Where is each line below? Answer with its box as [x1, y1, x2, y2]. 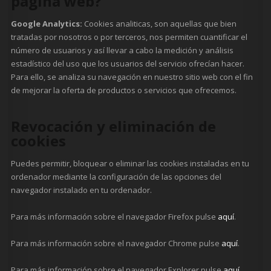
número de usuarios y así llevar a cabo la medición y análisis [11, 45, 234, 56]
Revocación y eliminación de [11, 116, 217, 136]
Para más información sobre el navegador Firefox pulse [11, 211, 218, 223]
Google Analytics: [11, 18, 83, 30]
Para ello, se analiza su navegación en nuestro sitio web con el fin [11, 71, 253, 83]
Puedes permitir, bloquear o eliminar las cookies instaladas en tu [11, 158, 250, 169]
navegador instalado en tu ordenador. [11, 184, 152, 196]
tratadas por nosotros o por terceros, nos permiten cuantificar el [11, 31, 248, 43]
